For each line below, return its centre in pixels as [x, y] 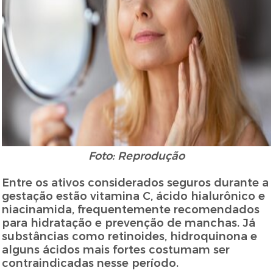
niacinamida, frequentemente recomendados [131, 210]
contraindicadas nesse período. [90, 264]
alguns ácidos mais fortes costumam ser [116, 250]
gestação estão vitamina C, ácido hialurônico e [134, 197]
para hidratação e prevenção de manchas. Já [129, 223]
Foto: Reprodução [136, 156]
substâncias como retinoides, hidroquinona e [130, 237]
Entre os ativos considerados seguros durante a [136, 183]
